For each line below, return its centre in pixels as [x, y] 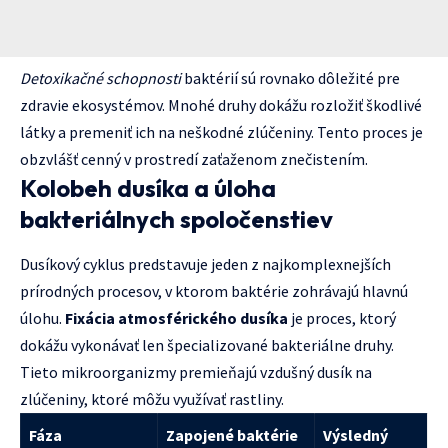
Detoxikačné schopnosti [100, 78]
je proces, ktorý [342, 318]
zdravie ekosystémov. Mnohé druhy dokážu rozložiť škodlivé [221, 105]
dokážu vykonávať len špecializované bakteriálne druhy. [207, 345]
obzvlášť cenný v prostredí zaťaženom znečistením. [194, 159]
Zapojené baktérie [232, 435]
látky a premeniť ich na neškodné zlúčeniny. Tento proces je [221, 132]
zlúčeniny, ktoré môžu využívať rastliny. [152, 399]
